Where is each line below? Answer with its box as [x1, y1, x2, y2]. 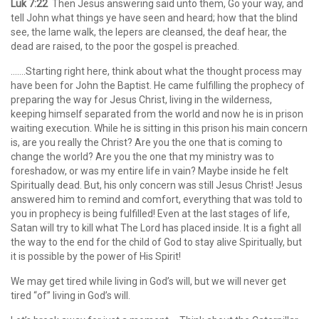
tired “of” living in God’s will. [11, 290, 130, 301]
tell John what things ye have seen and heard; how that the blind [11, 12, 298, 23]
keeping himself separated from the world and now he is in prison [11, 108, 303, 120]
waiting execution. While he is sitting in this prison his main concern [11, 122, 308, 134]
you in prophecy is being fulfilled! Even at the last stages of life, [11, 208, 290, 219]
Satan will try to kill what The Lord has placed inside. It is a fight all [11, 222, 301, 234]
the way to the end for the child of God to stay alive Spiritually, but [11, 236, 302, 248]
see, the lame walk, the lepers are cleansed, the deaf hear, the [11, 26, 287, 38]
